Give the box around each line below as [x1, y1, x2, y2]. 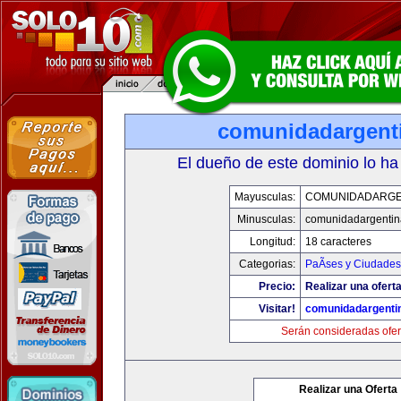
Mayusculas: [234, 191, 295, 203]
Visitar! [258, 303, 295, 315]
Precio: [258, 280, 295, 293]
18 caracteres [304, 235, 371, 248]
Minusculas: [236, 213, 295, 226]
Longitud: [249, 235, 295, 248]
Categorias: [238, 258, 295, 270]
